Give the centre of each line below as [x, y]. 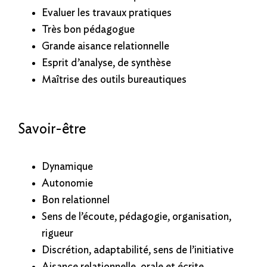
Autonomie [67, 183]
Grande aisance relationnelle [105, 46]
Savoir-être [52, 129]
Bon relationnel [76, 200]
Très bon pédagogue [88, 30]
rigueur [58, 233]
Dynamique [67, 167]
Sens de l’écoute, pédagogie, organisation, [136, 217]
